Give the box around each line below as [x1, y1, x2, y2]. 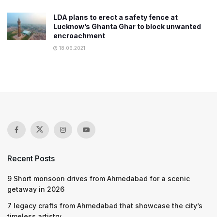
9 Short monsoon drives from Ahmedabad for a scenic [7, 174, 190, 183]
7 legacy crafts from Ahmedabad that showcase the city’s [7, 201, 202, 210]
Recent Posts [7, 153, 55, 163]
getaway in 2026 [7, 185, 64, 193]
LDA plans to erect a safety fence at [53, 13, 178, 21]
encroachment [53, 31, 105, 40]
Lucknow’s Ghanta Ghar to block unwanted [53, 22, 201, 31]
